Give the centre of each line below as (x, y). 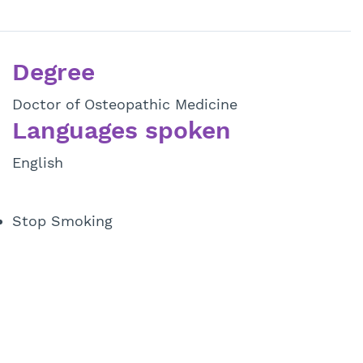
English (37, 163)
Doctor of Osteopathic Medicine (124, 105)
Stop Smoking (62, 221)
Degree (53, 72)
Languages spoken (121, 130)
